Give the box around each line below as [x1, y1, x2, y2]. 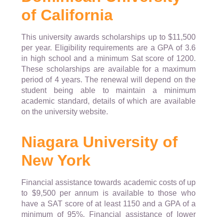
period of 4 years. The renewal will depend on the [21, 76, 196, 84]
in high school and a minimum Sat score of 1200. [21, 54, 196, 63]
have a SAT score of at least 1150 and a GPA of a [21, 200, 196, 208]
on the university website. [21, 108, 108, 116]
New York [21, 152, 91, 170]
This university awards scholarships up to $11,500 [21, 33, 196, 42]
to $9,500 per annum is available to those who [21, 189, 196, 198]
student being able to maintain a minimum [21, 86, 196, 95]
